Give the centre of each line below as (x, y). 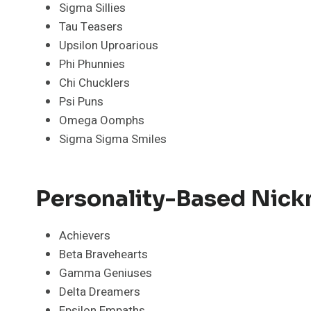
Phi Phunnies (92, 64)
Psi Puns (81, 101)
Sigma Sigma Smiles (113, 139)
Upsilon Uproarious (109, 45)
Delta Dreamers (100, 292)
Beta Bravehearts (103, 254)
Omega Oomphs (102, 120)
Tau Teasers (91, 26)
